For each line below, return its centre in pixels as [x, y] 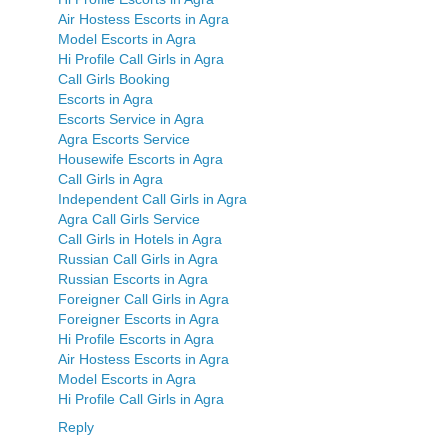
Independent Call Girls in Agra [152, 199]
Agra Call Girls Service [129, 219]
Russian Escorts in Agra [133, 279]
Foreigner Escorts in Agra [138, 319]
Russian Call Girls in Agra [138, 259]
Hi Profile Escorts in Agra [136, 339]
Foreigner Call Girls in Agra [143, 299]
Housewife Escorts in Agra [140, 159]
